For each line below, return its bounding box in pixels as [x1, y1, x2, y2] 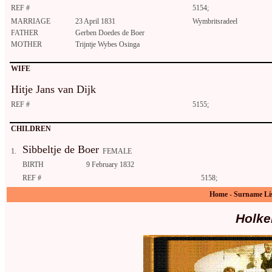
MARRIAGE [11, 17, 50, 26]
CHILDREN [11, 124, 51, 134]
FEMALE [99, 147, 132, 156]
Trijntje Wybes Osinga [75, 40, 140, 49]
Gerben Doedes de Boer [75, 29, 144, 38]
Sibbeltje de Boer [22, 143, 99, 156]
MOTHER [11, 40, 42, 49]
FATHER [11, 29, 38, 38]
